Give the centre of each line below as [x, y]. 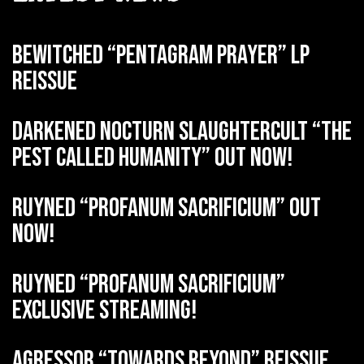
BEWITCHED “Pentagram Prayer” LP [161, 55]
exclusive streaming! [104, 310]
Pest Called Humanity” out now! [152, 158]
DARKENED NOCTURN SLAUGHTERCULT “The [182, 132]
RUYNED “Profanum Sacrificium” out [167, 208]
